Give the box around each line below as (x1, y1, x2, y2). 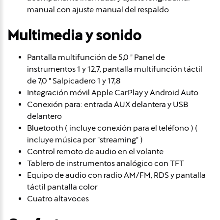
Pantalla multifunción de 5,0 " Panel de (27, 52, 165, 62)
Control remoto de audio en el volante (27, 146, 164, 156)
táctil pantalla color (27, 182, 98, 192)
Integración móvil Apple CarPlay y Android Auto (27, 87, 198, 97)
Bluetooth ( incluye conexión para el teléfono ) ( (27, 123, 198, 133)
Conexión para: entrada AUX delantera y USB (27, 99, 188, 109)
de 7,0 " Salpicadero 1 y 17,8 (27, 76, 121, 85)
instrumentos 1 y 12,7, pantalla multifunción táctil (27, 64, 202, 74)
